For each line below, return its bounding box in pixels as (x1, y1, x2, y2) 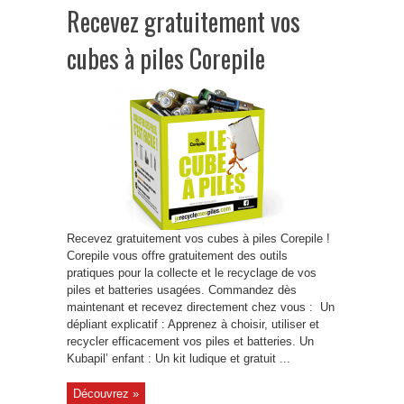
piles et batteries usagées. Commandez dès (67, 283, 297, 297)
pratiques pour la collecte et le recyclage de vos (67, 266, 317, 280)
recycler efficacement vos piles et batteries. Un (67, 335, 314, 348)
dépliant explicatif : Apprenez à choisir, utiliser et (67, 317, 319, 331)
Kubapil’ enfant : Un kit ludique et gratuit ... (67, 352, 290, 365)
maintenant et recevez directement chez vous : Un (67, 300, 335, 314)
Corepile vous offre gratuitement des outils (67, 249, 288, 262)
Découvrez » (73, 387, 139, 400)
